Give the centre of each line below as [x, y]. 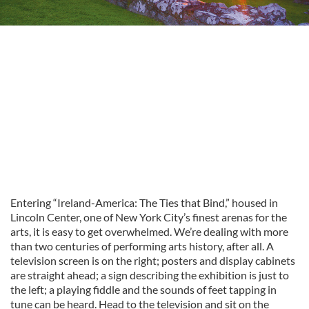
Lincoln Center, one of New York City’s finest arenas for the [149, 217]
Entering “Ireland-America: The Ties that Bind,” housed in [144, 202]
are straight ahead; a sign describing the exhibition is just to [150, 275]
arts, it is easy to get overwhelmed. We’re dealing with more [149, 231]
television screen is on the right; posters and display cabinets [153, 260]
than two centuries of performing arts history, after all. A [142, 246]
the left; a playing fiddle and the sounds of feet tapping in [143, 289]
